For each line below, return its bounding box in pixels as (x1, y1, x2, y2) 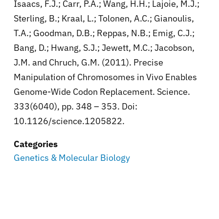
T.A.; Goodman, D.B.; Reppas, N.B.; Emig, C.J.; (14, 27, 195, 39)
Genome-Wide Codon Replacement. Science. (14, 86, 190, 97)
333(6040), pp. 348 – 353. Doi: (14, 100, 137, 112)
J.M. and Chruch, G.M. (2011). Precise (14, 56, 163, 68)
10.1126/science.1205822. (14, 115, 125, 127)
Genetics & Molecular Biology (14, 152, 130, 163)
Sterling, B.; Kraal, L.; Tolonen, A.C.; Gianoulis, (14, 12, 194, 24)
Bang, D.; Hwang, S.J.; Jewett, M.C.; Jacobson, (14, 42, 195, 53)
